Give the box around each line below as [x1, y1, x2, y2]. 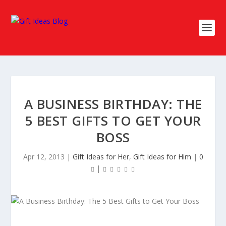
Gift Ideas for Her [72, 152, 129, 161]
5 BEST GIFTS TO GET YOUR [25, 111, 201, 130]
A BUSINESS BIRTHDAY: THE [24, 95, 202, 113]
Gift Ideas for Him [133, 152, 191, 161]
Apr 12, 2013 [23, 152, 65, 161]
